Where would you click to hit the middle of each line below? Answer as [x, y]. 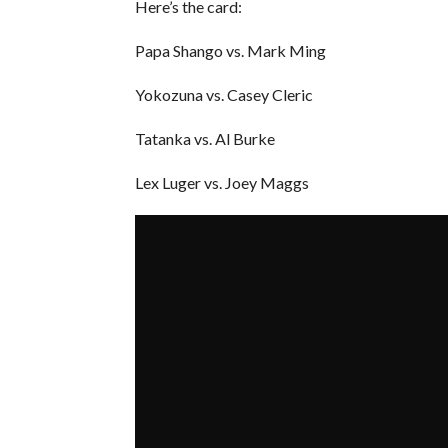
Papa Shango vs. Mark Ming [230, 50]
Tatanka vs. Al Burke [204, 138]
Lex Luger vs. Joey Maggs [221, 182]
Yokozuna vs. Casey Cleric [223, 94]
